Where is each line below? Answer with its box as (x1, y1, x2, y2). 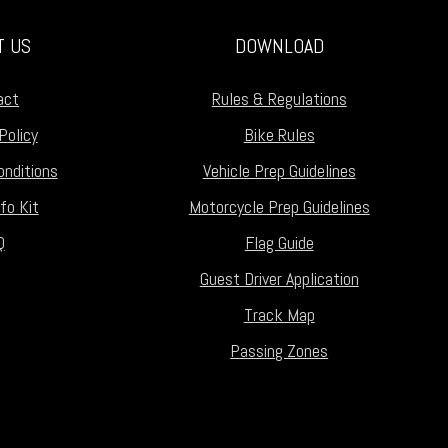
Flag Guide (244, 230, 314, 254)
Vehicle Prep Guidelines (202, 158, 356, 182)
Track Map (243, 302, 315, 326)
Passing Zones (230, 338, 329, 362)
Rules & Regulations (211, 86, 347, 110)
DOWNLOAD (234, 33, 324, 60)
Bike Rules (243, 122, 315, 146)
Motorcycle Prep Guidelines (188, 194, 370, 218)
